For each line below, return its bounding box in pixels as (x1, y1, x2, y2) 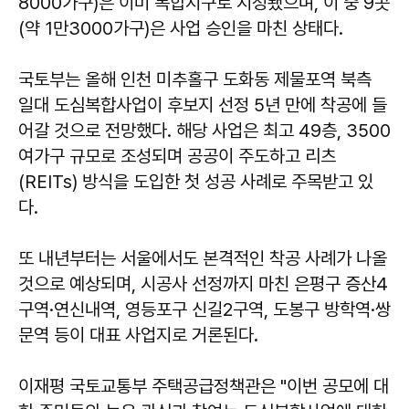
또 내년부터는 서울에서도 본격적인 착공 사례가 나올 (18, 246, 387, 269)
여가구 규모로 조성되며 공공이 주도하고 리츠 (18, 144, 336, 167)
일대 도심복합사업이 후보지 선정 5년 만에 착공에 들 (18, 93, 387, 116)
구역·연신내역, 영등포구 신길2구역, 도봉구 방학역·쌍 (18, 298, 391, 320)
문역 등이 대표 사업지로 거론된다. (18, 323, 258, 346)
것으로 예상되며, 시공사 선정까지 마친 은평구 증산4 (18, 272, 388, 295)
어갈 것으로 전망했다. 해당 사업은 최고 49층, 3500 (18, 119, 391, 142)
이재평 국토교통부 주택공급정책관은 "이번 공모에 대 (18, 374, 389, 397)
